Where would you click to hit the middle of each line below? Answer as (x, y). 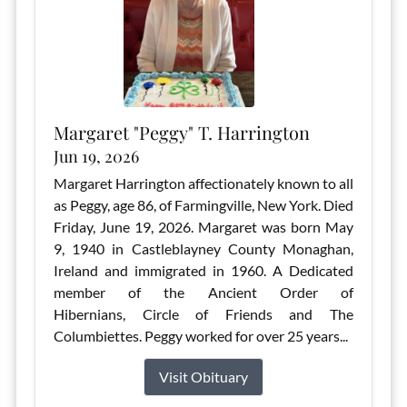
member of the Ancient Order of (203, 292)
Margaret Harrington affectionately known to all (203, 183)
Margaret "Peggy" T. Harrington (181, 132)
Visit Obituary (203, 377)
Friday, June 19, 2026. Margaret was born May (203, 227)
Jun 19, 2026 (96, 156)
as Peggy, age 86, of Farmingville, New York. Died (203, 205)
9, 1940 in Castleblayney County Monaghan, (203, 248)
